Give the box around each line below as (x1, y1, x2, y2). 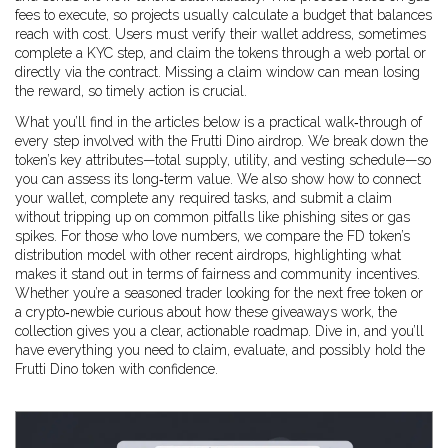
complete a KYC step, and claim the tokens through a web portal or (15, 45, 426, 61)
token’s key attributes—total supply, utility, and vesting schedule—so (15, 152, 431, 168)
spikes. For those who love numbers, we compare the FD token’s (15, 228, 410, 244)
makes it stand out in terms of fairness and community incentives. (15, 266, 420, 282)
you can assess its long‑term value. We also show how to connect (15, 171, 421, 187)
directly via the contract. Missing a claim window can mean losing (15, 64, 420, 80)
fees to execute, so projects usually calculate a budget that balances (15, 7, 432, 23)
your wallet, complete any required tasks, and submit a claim (15, 190, 392, 206)
